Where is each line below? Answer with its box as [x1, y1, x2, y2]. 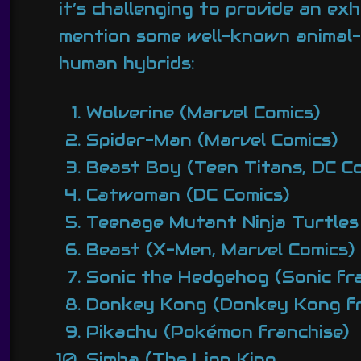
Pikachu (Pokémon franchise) [85, 321, 349, 342]
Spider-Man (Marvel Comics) [85, 129, 338, 151]
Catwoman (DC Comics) [85, 184, 289, 205]
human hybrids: [59, 53, 196, 75]
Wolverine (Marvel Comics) [85, 102, 320, 123]
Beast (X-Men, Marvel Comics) [85, 239, 355, 260]
